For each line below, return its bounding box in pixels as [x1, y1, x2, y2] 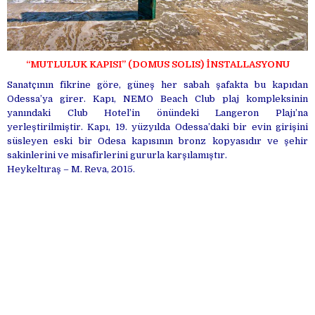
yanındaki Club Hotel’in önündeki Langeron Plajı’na [7, 108, 308, 119]
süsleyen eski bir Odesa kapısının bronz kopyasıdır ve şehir [7, 136, 308, 147]
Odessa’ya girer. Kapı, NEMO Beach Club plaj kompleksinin [7, 94, 308, 105]
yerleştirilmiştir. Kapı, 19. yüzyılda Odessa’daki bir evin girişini [7, 122, 308, 133]
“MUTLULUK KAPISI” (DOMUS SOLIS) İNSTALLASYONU [25, 59, 290, 70]
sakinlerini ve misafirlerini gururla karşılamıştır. [7, 150, 227, 161]
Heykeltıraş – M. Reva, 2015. [7, 164, 135, 175]
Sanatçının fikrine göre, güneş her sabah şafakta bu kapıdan [7, 79, 308, 91]
